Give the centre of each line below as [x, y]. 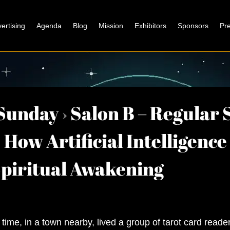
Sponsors [193, 26]
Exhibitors [150, 26]
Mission [111, 26]
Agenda [49, 26]
